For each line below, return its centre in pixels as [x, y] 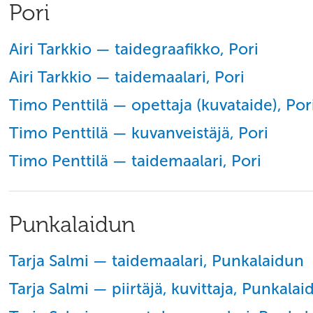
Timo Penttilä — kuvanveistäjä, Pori [139, 133]
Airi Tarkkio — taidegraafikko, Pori [134, 49]
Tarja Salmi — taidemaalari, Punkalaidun [156, 261]
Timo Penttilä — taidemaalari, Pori [135, 161]
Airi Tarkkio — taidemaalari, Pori [127, 77]
